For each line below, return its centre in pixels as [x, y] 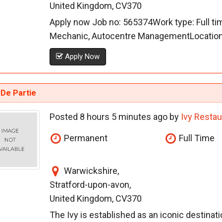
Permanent [84, 138]
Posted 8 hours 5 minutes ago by [115, 117]
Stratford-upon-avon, [90, 185]
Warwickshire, [90, 171]
